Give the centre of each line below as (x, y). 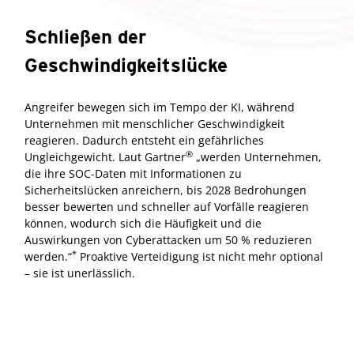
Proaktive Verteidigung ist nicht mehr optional (200, 256)
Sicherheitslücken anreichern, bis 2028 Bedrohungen (166, 190)
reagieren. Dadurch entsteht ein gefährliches (144, 140)
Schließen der (85, 36)
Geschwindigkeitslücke (126, 65)
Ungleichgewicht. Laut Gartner (105, 156)
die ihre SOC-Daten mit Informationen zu (133, 173)
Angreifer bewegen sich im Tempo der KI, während (160, 107)
